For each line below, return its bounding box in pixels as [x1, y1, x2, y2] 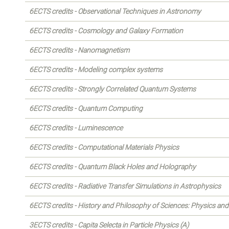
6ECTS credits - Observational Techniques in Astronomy [29, 7, 201, 15]
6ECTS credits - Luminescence [29, 124, 123, 132]
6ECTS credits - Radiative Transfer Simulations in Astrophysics [29, 182, 221, 190]
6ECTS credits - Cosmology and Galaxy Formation [29, 27, 183, 35]
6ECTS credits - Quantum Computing [29, 104, 143, 112]
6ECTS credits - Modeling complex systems [29, 65, 163, 74]
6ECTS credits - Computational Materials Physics [29, 143, 179, 151]
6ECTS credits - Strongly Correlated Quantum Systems [29, 85, 196, 93]
